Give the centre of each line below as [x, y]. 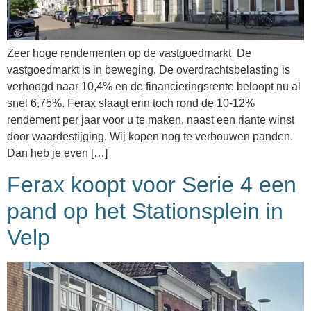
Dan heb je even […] [57, 153]
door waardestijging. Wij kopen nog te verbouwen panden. [150, 137]
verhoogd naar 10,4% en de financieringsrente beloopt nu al [154, 87]
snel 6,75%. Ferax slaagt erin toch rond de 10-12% [131, 103]
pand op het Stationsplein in [145, 211]
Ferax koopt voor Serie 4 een [152, 185]
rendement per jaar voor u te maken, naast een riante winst [151, 120]
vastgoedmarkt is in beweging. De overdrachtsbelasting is [149, 70]
